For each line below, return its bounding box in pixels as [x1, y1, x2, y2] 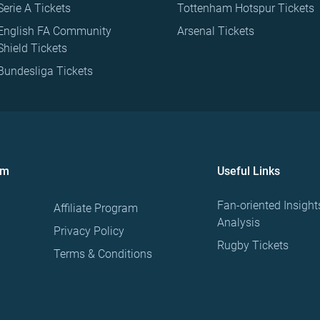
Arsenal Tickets [177, 24, 254, 39]
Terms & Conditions [54, 247, 153, 261]
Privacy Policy [54, 224, 125, 239]
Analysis [216, 216, 260, 230]
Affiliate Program [54, 201, 139, 216]
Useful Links [216, 164, 280, 179]
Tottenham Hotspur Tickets [177, 1, 314, 16]
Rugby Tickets [216, 239, 289, 253]
